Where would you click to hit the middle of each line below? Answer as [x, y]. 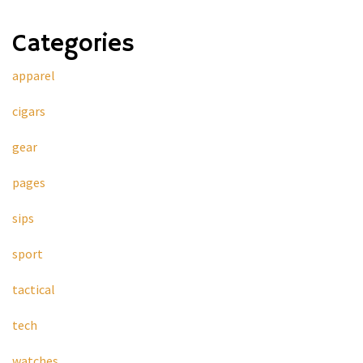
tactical [34, 289]
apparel [34, 75]
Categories [73, 44]
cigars [29, 111]
